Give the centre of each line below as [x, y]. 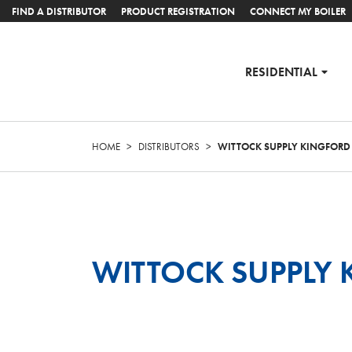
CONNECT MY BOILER [298, 11]
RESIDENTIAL [281, 71]
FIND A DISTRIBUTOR [59, 11]
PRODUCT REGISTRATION [178, 11]
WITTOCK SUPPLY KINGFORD [284, 147]
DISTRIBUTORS [169, 147]
